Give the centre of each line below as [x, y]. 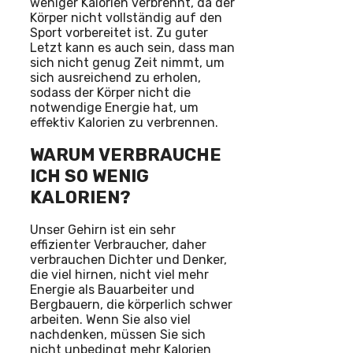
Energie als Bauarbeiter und [112, 290]
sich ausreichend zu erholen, [115, 77]
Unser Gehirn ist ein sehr [103, 230]
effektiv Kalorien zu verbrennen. [124, 122]
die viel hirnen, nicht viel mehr [119, 275]
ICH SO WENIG [89, 176]
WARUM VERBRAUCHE [126, 154]
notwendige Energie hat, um [114, 107]
